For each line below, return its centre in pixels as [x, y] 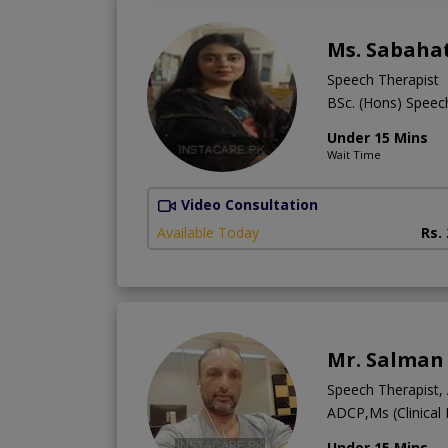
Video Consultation [249, 204]
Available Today [208, 233]
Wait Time [354, 154]
